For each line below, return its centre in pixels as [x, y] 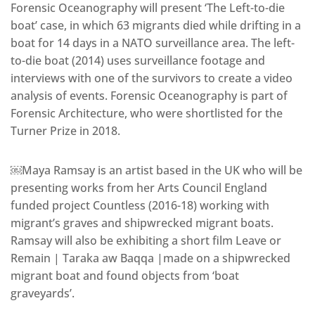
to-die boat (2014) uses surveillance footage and [138, 61]
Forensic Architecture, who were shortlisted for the [147, 114]
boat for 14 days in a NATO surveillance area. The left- [153, 43]
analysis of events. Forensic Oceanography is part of [149, 96]
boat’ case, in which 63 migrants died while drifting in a [156, 26]
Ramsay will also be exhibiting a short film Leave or [146, 241]
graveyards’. [43, 294]
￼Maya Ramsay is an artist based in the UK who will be [156, 171]
